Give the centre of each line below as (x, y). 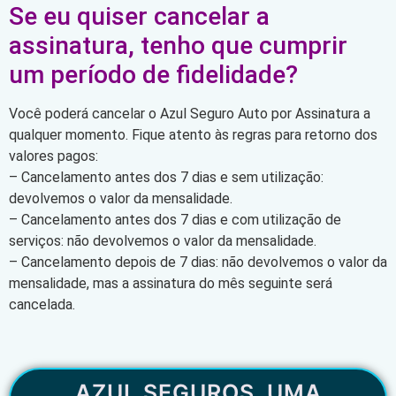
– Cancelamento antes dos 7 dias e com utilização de (175, 219)
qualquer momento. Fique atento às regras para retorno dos (193, 134)
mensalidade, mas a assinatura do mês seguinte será (171, 283)
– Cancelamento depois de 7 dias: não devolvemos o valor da (198, 262)
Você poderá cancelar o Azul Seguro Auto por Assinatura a (190, 113)
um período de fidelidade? (153, 74)
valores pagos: (53, 156)
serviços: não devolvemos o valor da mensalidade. (163, 240)
